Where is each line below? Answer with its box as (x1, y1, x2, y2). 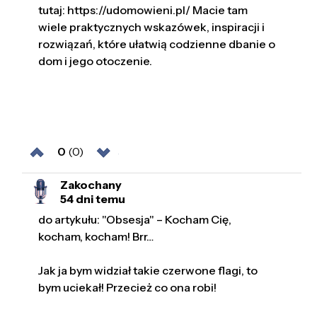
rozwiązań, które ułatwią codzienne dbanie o (38, 37, 276, 52)
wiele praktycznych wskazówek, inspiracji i (38, 20, 265, 35)
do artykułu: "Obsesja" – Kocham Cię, (38, 212, 232, 227)
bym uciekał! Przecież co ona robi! (38, 280, 217, 295)
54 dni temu (60, 191, 126, 206)
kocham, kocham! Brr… (38, 229, 154, 244)
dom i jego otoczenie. (38, 54, 153, 69)
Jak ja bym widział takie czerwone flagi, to (38, 263, 258, 278)
